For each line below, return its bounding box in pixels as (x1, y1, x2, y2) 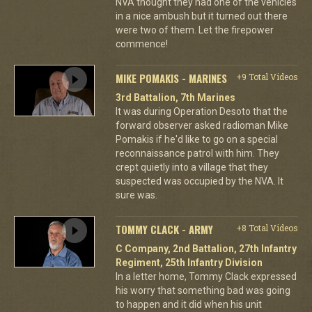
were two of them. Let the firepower (115, 24, 274, 36)
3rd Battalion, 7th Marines (115, 91, 235, 103)
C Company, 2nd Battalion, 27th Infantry (115, 242, 297, 254)
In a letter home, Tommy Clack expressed (115, 270, 297, 282)
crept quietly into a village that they (115, 161, 268, 173)
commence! (115, 38, 168, 49)
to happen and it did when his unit (115, 298, 262, 310)
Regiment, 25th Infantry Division (115, 256, 263, 268)
